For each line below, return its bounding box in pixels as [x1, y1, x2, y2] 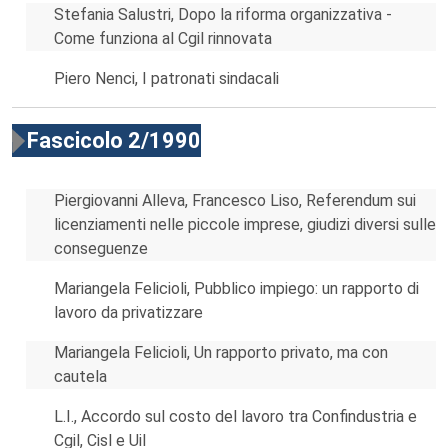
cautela [54, 367, 107, 386]
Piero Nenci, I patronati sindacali [54, 69, 279, 88]
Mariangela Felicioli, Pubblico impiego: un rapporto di [54, 279, 419, 298]
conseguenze [54, 239, 148, 258]
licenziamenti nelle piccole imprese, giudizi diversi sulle [54, 215, 436, 234]
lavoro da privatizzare [54, 303, 203, 322]
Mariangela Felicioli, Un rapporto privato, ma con [54, 343, 388, 362]
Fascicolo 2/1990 [27, 128, 201, 153]
